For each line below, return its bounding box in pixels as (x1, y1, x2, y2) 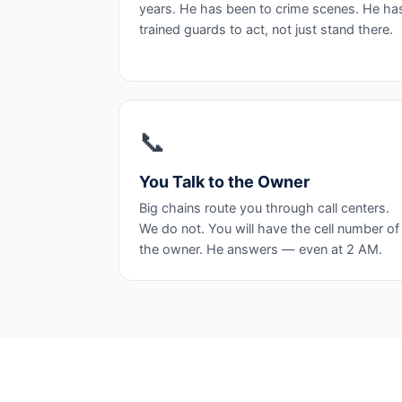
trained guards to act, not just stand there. (139, 22, 393, 38)
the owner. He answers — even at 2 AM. (139, 241, 382, 258)
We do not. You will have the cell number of (139, 221, 399, 237)
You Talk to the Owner (139, 172, 310, 191)
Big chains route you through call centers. (139, 200, 389, 216)
